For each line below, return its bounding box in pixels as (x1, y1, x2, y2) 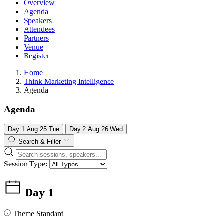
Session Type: (4, 160, 47, 168)
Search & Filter (18, 138, 63, 146)
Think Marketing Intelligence (24, 77, 114, 85)
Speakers (24, 16, 52, 25)
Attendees (24, 25, 55, 33)
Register (24, 52, 49, 60)
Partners (24, 34, 49, 42)
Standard (36, 209, 64, 218)
